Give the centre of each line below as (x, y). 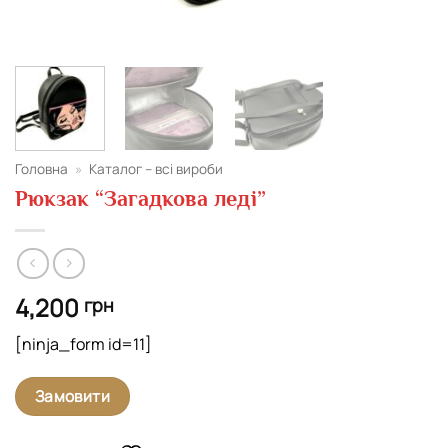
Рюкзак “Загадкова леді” (140, 198)
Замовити (72, 396)
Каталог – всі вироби (156, 169)
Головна (41, 169)
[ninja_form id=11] (83, 343)
